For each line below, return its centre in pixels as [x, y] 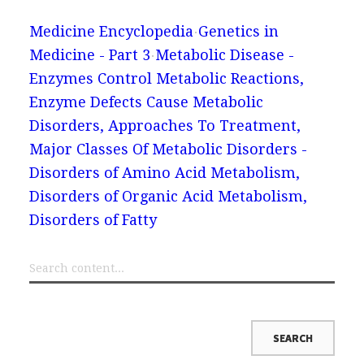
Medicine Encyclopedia [111, 31]
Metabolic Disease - [224, 54]
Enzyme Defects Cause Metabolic [146, 102]
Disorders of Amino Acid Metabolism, [164, 172]
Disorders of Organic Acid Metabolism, [168, 196]
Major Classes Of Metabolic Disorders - [168, 149]
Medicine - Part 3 [89, 54]
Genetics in [238, 31]
